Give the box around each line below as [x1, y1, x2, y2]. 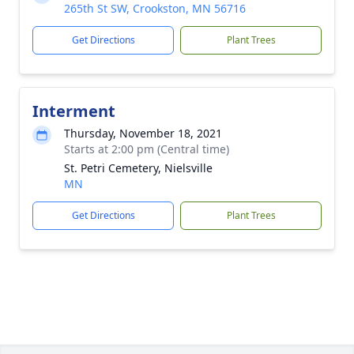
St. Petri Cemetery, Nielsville [64, 160, 213, 175]
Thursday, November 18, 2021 [64, 126, 222, 141]
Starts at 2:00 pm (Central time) [64, 141, 229, 156]
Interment [32, 100, 115, 122]
